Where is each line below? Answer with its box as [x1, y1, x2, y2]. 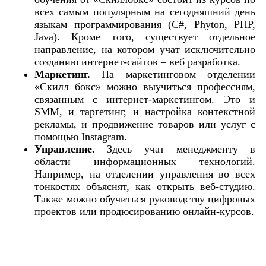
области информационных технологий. [34, 155, 255, 167]
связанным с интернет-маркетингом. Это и [34, 93, 255, 105]
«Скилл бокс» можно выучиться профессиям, [34, 80, 255, 93]
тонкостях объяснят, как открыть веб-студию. [34, 180, 255, 192]
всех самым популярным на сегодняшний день [34, 5, 255, 18]
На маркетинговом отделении [90, 68, 255, 80]
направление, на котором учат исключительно [34, 43, 255, 55]
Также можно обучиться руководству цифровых [34, 192, 255, 205]
